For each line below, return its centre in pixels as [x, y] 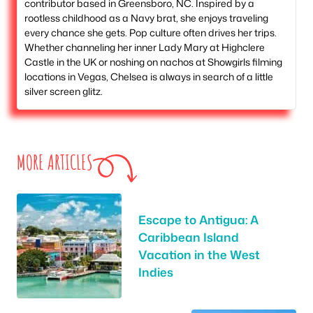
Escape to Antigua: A [198, 220]
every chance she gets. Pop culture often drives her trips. [151, 33]
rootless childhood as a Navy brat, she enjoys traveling [146, 18]
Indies [156, 272]
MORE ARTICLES [55, 163]
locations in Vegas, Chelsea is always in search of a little [149, 77]
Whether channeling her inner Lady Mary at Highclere [145, 48]
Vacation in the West [199, 255]
